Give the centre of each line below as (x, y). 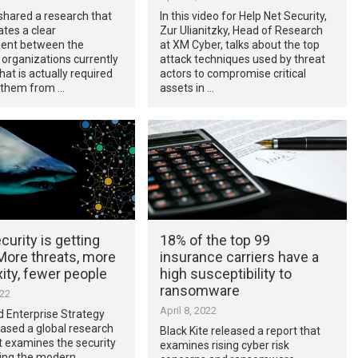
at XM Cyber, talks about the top (239, 44)
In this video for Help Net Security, (243, 16)
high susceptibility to (225, 273)
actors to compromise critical (233, 73)
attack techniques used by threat (242, 59)
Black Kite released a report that (240, 330)
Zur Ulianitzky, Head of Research (241, 30)
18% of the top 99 (215, 240)
